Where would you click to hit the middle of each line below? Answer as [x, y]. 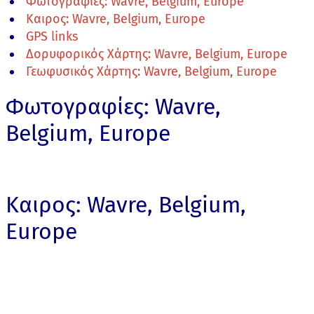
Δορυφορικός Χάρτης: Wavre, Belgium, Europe [157, 54]
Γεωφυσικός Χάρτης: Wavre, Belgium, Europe [151, 72]
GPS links [52, 37]
